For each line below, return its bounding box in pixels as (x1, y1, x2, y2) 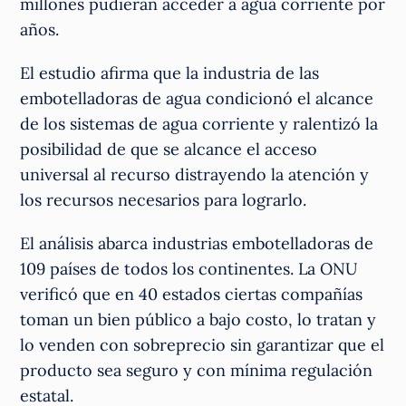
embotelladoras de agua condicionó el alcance (20, 88, 374, 110)
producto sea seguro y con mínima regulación (20, 360, 373, 382)
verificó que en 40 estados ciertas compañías (20, 284, 363, 305)
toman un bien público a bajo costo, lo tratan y (20, 309, 377, 331)
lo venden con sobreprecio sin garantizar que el (20, 334, 385, 356)
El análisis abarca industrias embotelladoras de (20, 233, 374, 255)
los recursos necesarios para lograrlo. (20, 189, 307, 211)
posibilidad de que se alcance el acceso (20, 139, 318, 160)
